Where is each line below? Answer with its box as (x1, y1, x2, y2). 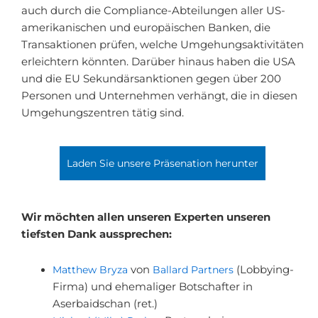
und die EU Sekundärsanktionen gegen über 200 (21, 72, 281, 85)
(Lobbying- (233, 263, 294, 276)
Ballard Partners (152, 263, 234, 276)
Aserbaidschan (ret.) (52, 297, 158, 310)
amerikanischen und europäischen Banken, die (21, 21, 270, 34)
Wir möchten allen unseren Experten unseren (21, 211, 270, 224)
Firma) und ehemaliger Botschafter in (52, 280, 253, 293)
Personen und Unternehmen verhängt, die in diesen (21, 89, 297, 102)
